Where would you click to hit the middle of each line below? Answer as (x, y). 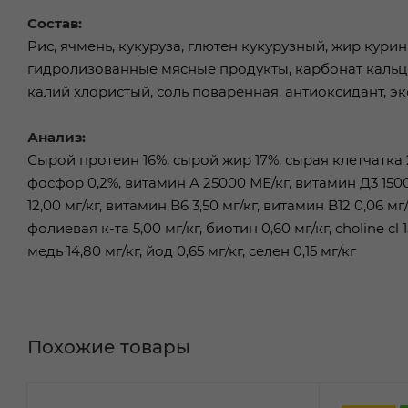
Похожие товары (109, 347)
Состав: (55, 23)
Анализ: (56, 137)
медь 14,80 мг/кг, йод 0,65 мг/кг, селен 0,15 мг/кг (192, 250)
